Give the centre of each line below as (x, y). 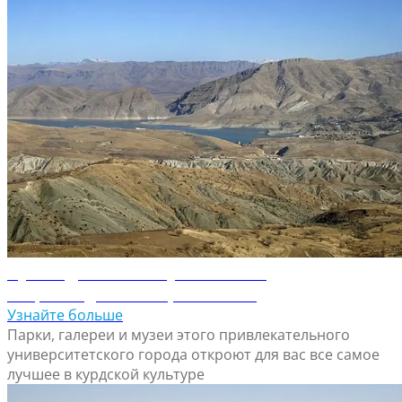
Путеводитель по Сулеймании (137, 273)
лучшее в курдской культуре (106, 375)
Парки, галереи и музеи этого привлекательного (179, 335)
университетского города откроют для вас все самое (193, 355)
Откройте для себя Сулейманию (132, 295)
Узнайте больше (65, 315)
